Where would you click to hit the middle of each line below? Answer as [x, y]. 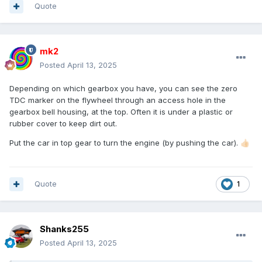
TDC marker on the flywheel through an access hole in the [118, 100]
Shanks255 [64, 229]
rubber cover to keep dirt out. [63, 124]
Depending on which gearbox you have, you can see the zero [123, 89]
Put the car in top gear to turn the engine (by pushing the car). [125, 143]
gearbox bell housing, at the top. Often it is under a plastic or [121, 112]
